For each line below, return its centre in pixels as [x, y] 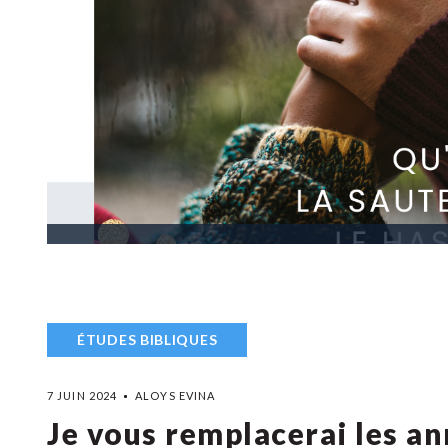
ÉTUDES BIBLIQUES [147, 339]
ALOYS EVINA [175, 395]
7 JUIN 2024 [82, 395]
